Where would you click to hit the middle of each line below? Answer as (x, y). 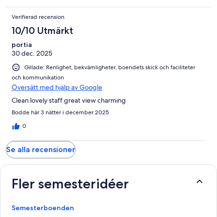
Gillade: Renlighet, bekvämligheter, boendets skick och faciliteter (110, 67)
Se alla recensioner (41, 149)
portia (22, 44)
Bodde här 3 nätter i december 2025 (60, 112)
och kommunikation (38, 77)
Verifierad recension (38, 17)
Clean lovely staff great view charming (69, 100)
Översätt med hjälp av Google (57, 87)
